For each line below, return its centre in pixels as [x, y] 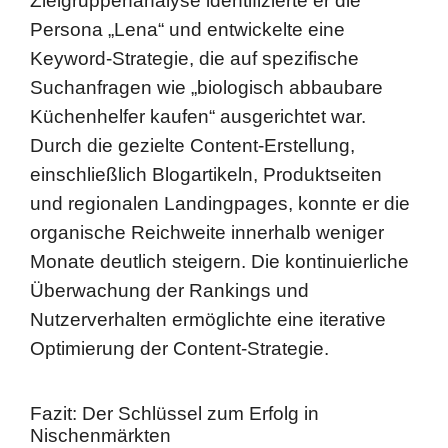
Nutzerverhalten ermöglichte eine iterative [208, 243]
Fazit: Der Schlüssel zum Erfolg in [174, 337]
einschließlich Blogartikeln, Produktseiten [206, 98]
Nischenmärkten [100, 359]
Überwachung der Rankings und [169, 214]
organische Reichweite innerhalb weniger [207, 156]
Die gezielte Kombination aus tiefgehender [212, 405]
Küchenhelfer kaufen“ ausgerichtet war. [198, 40]
